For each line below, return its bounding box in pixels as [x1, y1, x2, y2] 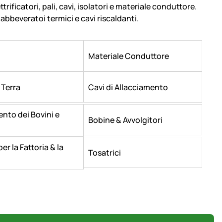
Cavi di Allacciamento [88, 81, 168, 93]
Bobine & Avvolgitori [88, 114, 163, 125]
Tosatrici [88, 147, 121, 158]
